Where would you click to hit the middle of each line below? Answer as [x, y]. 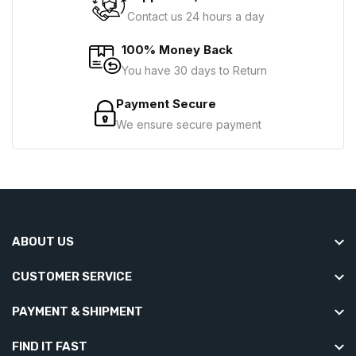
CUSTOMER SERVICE [72, 276]
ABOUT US [43, 241]
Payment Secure [166, 103]
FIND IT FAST [50, 346]
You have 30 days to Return [194, 70]
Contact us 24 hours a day [195, 16]
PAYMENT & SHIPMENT [77, 311]
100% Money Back [177, 49]
